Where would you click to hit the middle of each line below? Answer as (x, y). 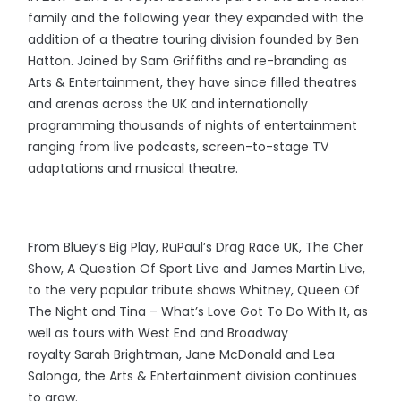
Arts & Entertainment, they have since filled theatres (193, 83)
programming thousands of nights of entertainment (193, 126)
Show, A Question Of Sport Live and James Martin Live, (197, 269)
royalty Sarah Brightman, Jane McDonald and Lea (182, 355)
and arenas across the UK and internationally (168, 104)
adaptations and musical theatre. (133, 169)
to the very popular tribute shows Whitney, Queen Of (194, 290)
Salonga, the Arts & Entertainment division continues (193, 376)
